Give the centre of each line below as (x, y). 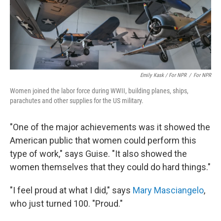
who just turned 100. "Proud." (66, 204)
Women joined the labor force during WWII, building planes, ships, (99, 91)
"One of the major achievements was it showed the (110, 127)
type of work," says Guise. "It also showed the (98, 154)
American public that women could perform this (103, 141)
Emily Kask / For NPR (163, 75)
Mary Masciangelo (168, 190)
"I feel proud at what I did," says (71, 190)
